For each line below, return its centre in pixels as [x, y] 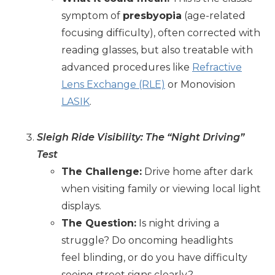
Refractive [217, 67]
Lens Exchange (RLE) [113, 84]
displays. [83, 206]
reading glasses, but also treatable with [157, 50]
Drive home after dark [197, 172]
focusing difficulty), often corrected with [161, 33]
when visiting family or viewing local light [161, 189]
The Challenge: [102, 172]
